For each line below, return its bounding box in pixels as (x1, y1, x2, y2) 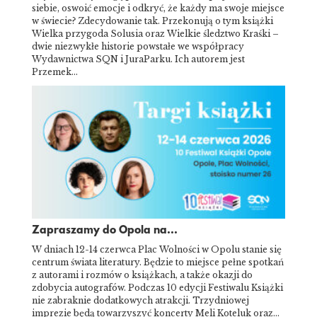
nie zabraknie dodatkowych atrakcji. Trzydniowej (32, 294, 249, 306)
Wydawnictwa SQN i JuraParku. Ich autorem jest (32, 54, 245, 65)
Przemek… (32, 67, 78, 78)
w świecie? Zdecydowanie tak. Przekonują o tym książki (32, 16, 273, 27)
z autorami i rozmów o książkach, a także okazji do (32, 269, 253, 280)
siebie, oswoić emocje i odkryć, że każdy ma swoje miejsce (32, 3, 284, 14)
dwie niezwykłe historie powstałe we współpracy (32, 41, 244, 52)
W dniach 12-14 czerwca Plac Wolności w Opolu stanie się (32, 243, 282, 255)
